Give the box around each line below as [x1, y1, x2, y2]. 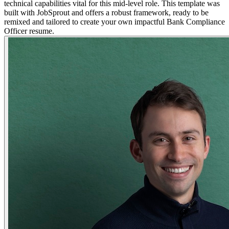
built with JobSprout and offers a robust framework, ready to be [4, 8, 209, 17]
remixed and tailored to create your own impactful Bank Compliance [4, 17, 225, 26]
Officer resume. [4, 26, 54, 35]
